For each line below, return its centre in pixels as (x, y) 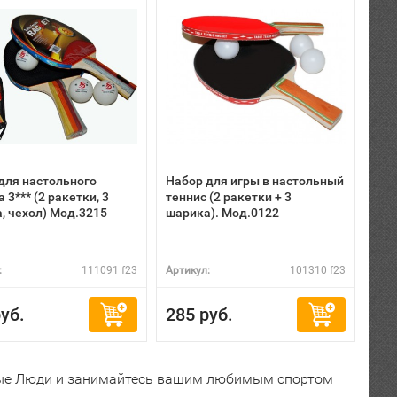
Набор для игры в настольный (255, 181)
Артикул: (188, 270)
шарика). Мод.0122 (222, 213)
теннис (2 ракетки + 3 (229, 197)
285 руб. (199, 315)
